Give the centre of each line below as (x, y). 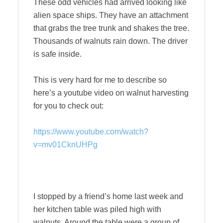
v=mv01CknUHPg (65, 145)
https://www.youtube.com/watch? (91, 132)
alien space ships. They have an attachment (111, 15)
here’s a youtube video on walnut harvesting (111, 93)
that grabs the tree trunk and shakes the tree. (111, 28)
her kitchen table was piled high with (97, 209)
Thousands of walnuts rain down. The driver (111, 41)
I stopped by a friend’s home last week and (108, 196)
